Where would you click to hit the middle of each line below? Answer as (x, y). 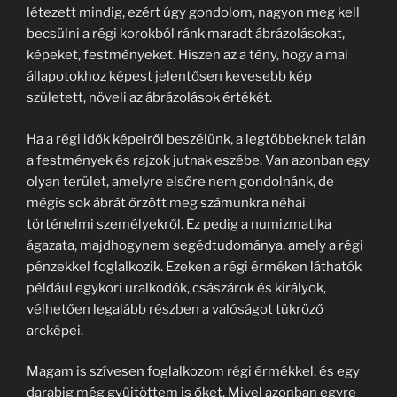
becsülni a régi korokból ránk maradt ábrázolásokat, (186, 34)
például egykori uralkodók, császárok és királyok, (176, 288)
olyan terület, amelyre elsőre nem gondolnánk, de (180, 181)
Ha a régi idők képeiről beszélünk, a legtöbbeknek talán (196, 139)
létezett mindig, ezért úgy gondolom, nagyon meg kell (193, 12)
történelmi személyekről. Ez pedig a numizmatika (179, 224)
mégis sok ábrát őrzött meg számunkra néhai (166, 202)
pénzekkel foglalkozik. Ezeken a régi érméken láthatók (194, 266)
